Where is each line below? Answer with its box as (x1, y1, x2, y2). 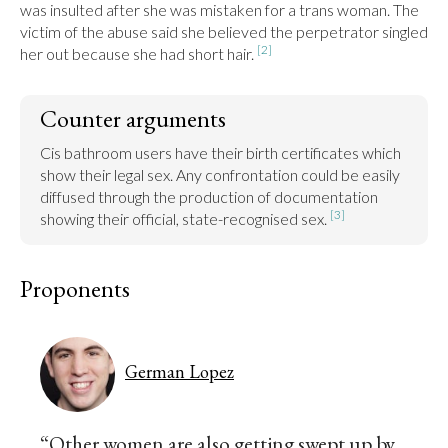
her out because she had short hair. (20, 44, 257, 63)
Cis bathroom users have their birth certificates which (40, 143, 401, 162)
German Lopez (125, 359, 234, 383)
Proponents (20, 273, 130, 304)
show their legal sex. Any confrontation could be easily (40, 165, 400, 184)
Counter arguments (40, 103, 226, 134)
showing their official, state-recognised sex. (40, 209, 330, 228)
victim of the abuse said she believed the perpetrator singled (20, 22, 428, 41)
